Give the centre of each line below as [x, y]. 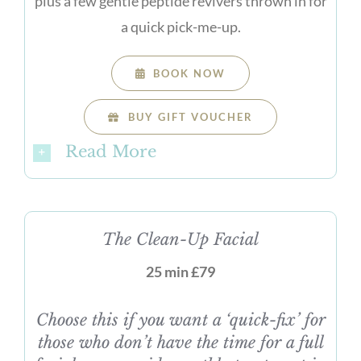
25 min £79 [180, 271]
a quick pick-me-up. [180, 27]
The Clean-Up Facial [180, 239]
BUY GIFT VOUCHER [190, 117]
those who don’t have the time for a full [180, 342]
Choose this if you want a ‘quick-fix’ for [180, 320]
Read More [110, 152]
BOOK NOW [190, 74]
